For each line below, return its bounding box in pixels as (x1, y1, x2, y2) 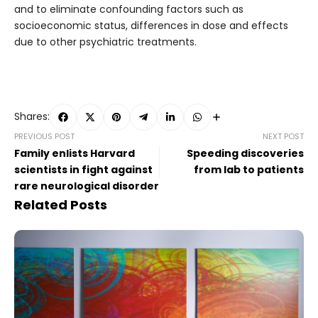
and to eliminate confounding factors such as (14, 2, 243, 16)
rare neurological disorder (14, 178, 159, 193)
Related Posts (14, 195, 107, 214)
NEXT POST (263, 130, 304, 142)
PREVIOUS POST (14, 130, 75, 142)
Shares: (14, 109, 50, 124)
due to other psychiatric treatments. (14, 35, 197, 49)
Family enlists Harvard (14, 146, 135, 160)
